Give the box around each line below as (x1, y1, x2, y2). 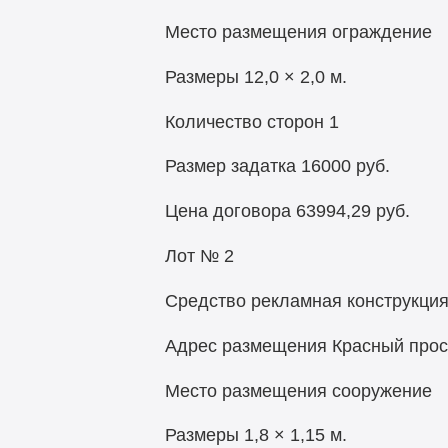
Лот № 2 (164, 246, 234, 267)
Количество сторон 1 (164, 111, 339, 132)
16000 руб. (300, 156, 390, 177)
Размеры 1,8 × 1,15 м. (164, 425, 347, 446)
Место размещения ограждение (164, 21, 432, 42)
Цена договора (164, 201, 291, 222)
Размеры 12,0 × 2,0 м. (164, 66, 347, 87)
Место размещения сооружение (164, 380, 432, 401)
